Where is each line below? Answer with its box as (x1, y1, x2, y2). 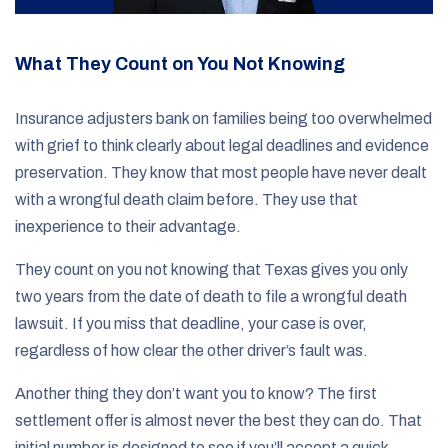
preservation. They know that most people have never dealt (15, 163, 427, 181)
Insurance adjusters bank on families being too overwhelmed (15, 109, 432, 127)
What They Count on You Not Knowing (15, 53, 345, 74)
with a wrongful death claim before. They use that (15, 190, 358, 208)
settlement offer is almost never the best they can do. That (15, 411, 422, 429)
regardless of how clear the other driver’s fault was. (15, 341, 368, 359)
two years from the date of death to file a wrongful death (15, 287, 407, 305)
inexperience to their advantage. (15, 217, 241, 235)
